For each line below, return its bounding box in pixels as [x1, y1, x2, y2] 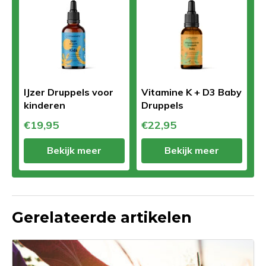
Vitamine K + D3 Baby [141, 85, 242, 98]
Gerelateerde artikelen [12, 208, 192, 226]
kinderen [24, 99, 65, 111]
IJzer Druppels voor [24, 85, 113, 98]
